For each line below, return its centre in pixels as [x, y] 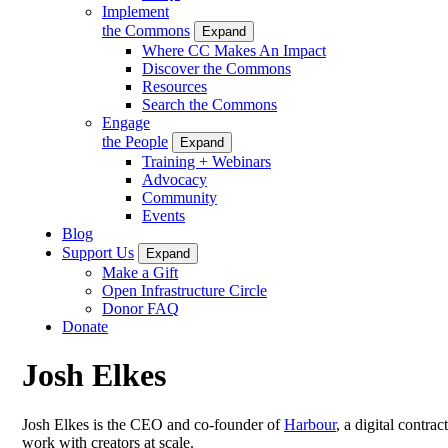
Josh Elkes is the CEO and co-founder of [153, 424]
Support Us [98, 252]
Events [163, 215]
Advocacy [174, 179]
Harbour [310, 424]
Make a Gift [140, 272]
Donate [85, 326]
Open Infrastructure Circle [184, 290]
